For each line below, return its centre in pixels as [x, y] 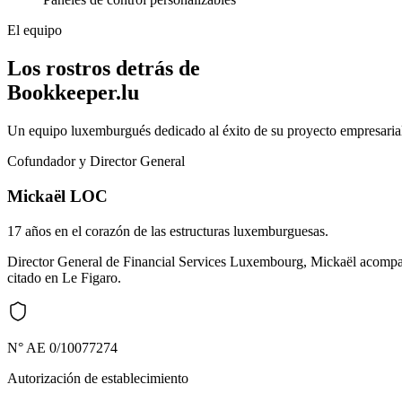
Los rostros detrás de [104, 69]
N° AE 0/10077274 [62, 347]
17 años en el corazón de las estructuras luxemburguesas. [168, 231]
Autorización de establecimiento [98, 378]
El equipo [35, 31]
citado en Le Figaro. [64, 277]
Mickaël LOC [57, 196]
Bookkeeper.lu [73, 93]
